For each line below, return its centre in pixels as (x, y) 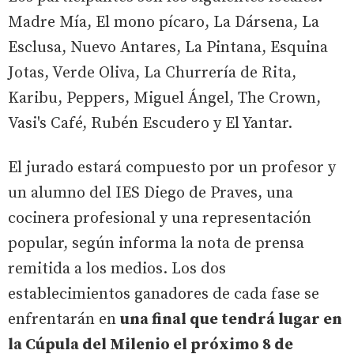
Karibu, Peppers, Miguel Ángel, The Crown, (164, 98)
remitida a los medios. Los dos (117, 269)
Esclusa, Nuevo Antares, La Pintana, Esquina (168, 47)
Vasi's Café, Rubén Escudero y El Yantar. (152, 123)
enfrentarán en (64, 319)
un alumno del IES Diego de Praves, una (151, 193)
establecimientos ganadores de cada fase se (164, 294)
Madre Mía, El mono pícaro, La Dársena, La (164, 22)
